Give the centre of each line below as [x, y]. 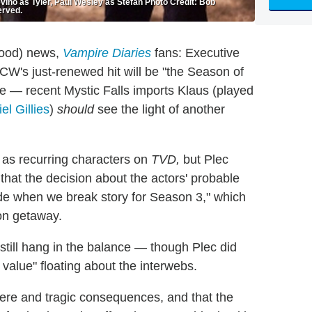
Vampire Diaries [107, 53]
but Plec [204, 159]
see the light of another [159, 109]
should [76, 109]
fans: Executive [195, 53]
